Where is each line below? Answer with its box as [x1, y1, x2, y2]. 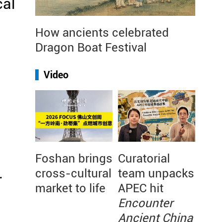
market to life [35, 181, 106, 195]
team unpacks [118, 166, 194, 180]
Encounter [118, 196, 173, 210]
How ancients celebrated [35, 26, 169, 40]
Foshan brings [35, 152, 112, 166]
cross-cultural [35, 166, 111, 180]
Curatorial [118, 152, 170, 166]
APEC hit [118, 181, 164, 195]
